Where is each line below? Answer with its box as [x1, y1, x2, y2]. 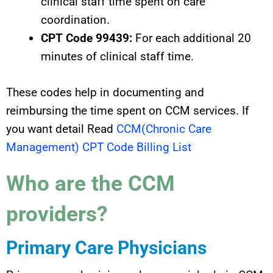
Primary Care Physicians [6, 236, 207, 258]
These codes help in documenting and [6, 85, 204, 99]
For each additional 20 [132, 31, 251, 46]
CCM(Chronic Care [116, 121, 211, 136]
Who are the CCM [6, 171, 175, 196]
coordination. [41, 13, 110, 27]
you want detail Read [6, 121, 116, 136]
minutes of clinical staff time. [41, 49, 194, 64]
